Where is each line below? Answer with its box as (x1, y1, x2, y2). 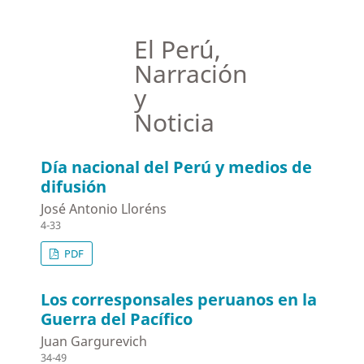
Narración (134, 57, 249, 91)
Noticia (134, 106, 215, 140)
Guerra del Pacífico (41, 308, 193, 331)
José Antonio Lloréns (41, 200, 167, 219)
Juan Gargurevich (41, 332, 148, 351)
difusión (41, 175, 107, 198)
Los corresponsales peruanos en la (41, 288, 318, 311)
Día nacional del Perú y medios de (41, 156, 313, 179)
